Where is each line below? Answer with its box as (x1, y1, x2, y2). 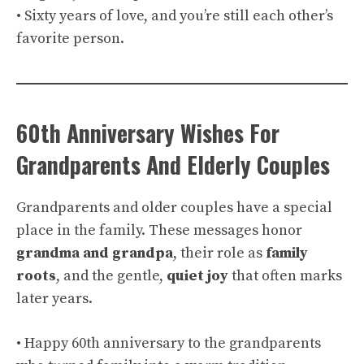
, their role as (173, 244, 266, 262)
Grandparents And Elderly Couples (16, 148, 330, 181)
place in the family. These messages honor (16, 221, 302, 240)
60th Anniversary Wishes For (16, 116, 279, 149)
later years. (16, 289, 93, 308)
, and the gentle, (56, 266, 167, 285)
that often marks (228, 266, 342, 285)
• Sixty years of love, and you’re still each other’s (16, 6, 333, 25)
